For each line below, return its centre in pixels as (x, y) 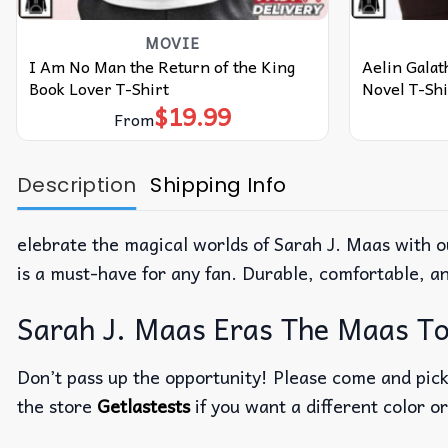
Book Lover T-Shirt (98, 87)
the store (57, 405)
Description (77, 185)
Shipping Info (218, 185)
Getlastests (143, 405)
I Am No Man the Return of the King (161, 65)
